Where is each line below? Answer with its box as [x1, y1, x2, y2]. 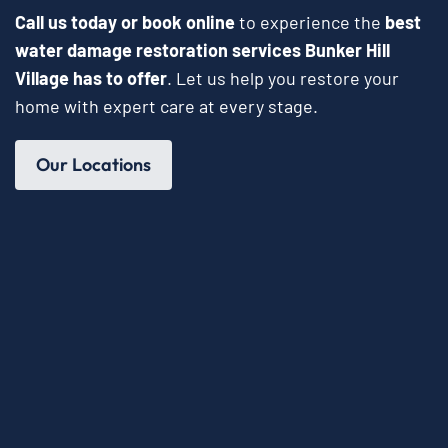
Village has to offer [15, 67, 167, 90]
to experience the [235, 11, 385, 34]
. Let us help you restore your [167, 67, 399, 90]
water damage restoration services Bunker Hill [15, 39, 390, 62]
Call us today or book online [15, 11, 235, 34]
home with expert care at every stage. [15, 95, 318, 118]
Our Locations [36, 153, 151, 177]
